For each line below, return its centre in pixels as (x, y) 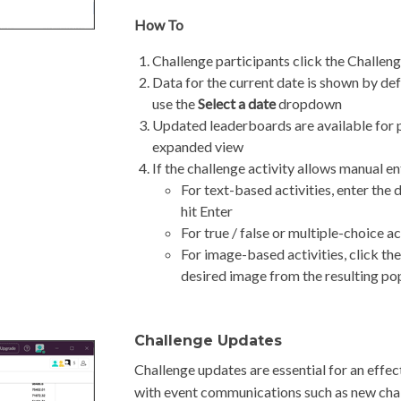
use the (175, 103)
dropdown (308, 103)
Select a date (236, 103)
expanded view (197, 146)
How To (158, 25)
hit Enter (206, 211)
